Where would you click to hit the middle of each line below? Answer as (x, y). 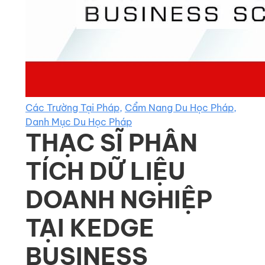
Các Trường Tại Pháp (72, 108)
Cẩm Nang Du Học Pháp (179, 108)
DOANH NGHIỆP (119, 200)
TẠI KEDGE (90, 228)
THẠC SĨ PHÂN (112, 143)
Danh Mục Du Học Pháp (79, 122)
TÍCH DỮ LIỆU (106, 171)
